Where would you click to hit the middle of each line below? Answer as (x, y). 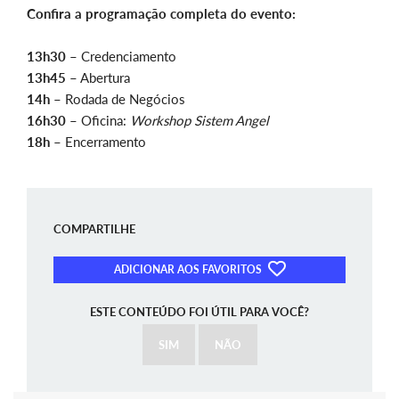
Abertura (104, 78)
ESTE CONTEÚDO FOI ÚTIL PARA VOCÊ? (199, 312)
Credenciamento (127, 57)
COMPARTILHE (94, 229)
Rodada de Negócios (123, 99)
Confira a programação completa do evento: (161, 14)
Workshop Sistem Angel (198, 121)
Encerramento (104, 142)
